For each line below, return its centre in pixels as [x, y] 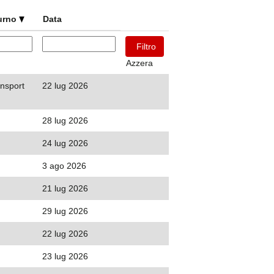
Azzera [139, 63]
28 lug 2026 [65, 120]
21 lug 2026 [65, 188]
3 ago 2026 [64, 166]
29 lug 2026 [65, 211]
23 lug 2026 [65, 256]
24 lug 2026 [65, 143]
